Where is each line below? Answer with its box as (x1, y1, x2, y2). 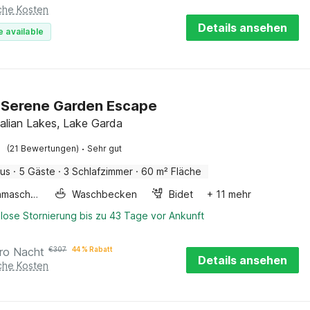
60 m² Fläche (141, 165, 202, 177)
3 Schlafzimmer (64, 165, 134, 177)
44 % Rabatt (72, 245, 113, 253)
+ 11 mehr (207, 188, 252, 200)
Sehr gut (87, 143, 122, 154)
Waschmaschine (30, 188, 39, 200)
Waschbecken (72, 188, 138, 200)
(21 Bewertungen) (7, 143, 80, 154)
